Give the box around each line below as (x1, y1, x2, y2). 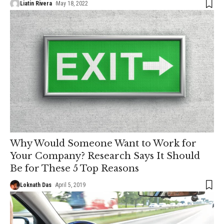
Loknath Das (20, 181, 51, 188)
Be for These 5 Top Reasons (10, 162, 139, 174)
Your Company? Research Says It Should (10, 150, 200, 161)
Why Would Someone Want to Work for (10, 137, 196, 149)
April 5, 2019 (55, 181, 86, 188)
